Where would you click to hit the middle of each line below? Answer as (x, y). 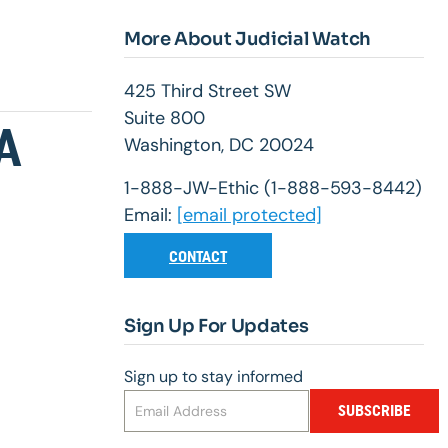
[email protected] (249, 215)
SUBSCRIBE (374, 411)
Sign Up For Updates (216, 326)
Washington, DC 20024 (219, 145)
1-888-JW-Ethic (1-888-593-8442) (273, 188)
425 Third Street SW (207, 91)
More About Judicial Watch (247, 39)
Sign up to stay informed (213, 377)
